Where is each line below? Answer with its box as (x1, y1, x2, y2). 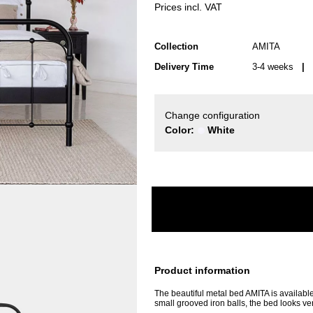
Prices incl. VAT (154, 1, 222, 13)
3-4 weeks (252, 61, 296, 72)
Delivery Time (154, 61, 214, 72)
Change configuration (165, 110, 260, 121)
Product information (154, 265, 250, 276)
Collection (154, 41, 198, 52)
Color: (165, 124, 197, 136)
